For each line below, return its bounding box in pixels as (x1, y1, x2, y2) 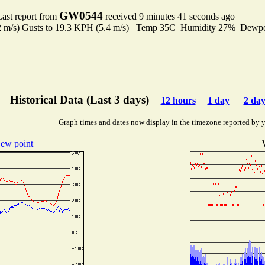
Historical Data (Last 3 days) (9, 93, 149, 106)
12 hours (160, 95, 196, 105)
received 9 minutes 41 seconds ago (102, 11, 235, 21)
